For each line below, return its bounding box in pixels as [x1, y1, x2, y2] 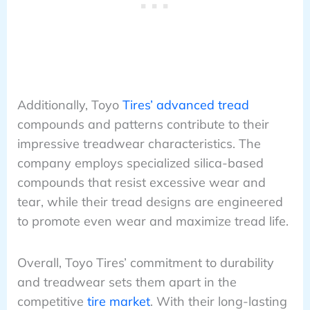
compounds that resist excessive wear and [17, 174, 266, 190]
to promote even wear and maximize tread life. [17, 212, 289, 229]
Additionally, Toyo [17, 96, 122, 113]
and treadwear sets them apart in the [17, 274, 237, 291]
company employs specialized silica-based [17, 154, 264, 171]
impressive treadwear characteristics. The [17, 135, 261, 152]
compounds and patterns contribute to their [17, 116, 269, 132]
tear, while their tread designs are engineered [17, 193, 283, 210]
